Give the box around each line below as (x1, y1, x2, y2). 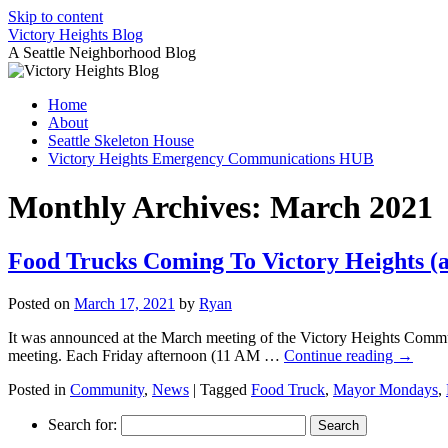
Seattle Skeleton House (48, 132, 194, 149)
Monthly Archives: (8, 189, 270, 226)
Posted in (8, 380, 66, 398)
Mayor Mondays (333, 380, 438, 398)
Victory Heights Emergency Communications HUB (48, 150, 374, 167)
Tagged (200, 380, 247, 398)
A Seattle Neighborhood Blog (8, 44, 196, 61)
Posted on (8, 294, 70, 312)
